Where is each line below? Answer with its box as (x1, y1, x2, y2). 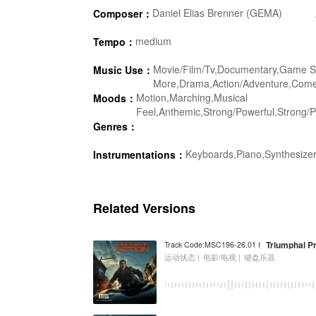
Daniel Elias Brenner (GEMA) (152, 6, 282, 20)
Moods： (93, 91, 136, 106)
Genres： (93, 119, 138, 134)
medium (135, 34, 171, 49)
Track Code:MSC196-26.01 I (164, 239, 261, 250)
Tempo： (93, 35, 135, 49)
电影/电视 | (203, 251, 241, 262)
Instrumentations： (93, 147, 186, 162)
